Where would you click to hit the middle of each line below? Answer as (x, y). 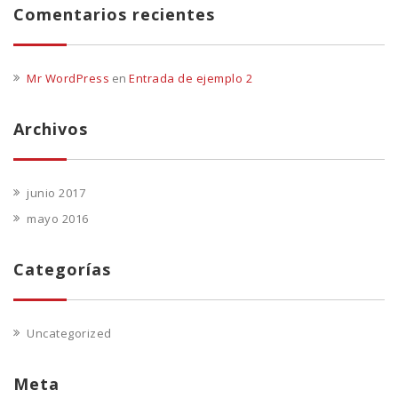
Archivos (51, 129)
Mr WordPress (68, 79)
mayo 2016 (58, 219)
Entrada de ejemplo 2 (191, 79)
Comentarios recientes (114, 15)
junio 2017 (56, 193)
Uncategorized (69, 334)
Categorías (62, 270)
